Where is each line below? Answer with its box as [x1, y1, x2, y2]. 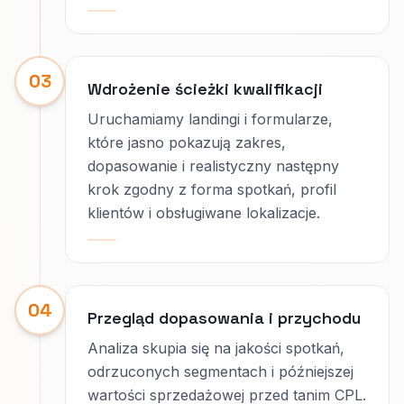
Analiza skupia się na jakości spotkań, [87, 339, 344, 357]
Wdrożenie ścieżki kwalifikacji [87, 78, 323, 99]
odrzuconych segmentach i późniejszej [87, 363, 353, 381]
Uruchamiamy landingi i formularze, [87, 110, 333, 128]
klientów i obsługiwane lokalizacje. [87, 204, 320, 222]
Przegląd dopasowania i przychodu [87, 308, 361, 328]
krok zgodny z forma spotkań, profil [87, 180, 336, 198]
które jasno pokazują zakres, [87, 133, 286, 151]
